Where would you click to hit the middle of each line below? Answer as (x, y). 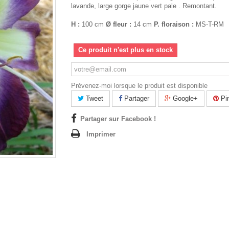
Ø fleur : (119, 24)
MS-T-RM (209, 24)
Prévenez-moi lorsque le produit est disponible (139, 85)
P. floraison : (174, 24)
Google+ (184, 98)
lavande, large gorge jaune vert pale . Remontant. (144, 6)
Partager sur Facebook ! (118, 119)
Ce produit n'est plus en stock (125, 50)
